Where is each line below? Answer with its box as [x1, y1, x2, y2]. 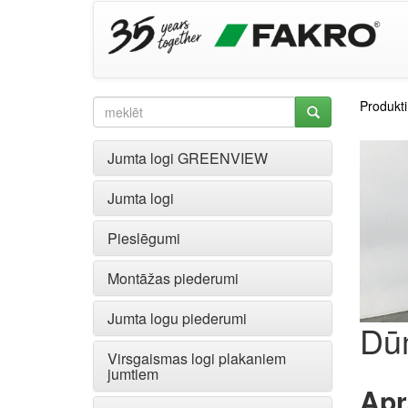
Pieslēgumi [107, 228, 180, 249]
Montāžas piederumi [107, 268, 239, 289]
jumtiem [107, 363, 158, 384]
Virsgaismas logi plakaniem [107, 348, 286, 369]
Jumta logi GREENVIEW [107, 148, 268, 168]
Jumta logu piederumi [107, 308, 247, 329]
